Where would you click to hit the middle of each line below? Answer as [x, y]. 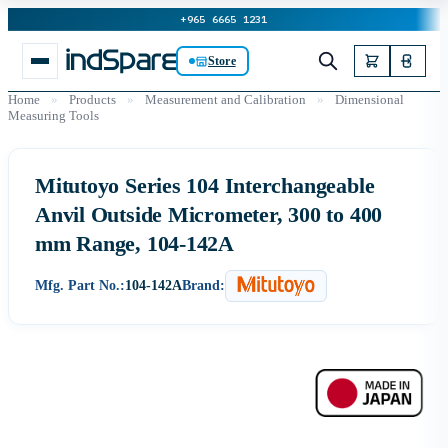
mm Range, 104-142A [135, 243]
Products [92, 99]
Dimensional [369, 99]
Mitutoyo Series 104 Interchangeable [205, 185]
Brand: [203, 285]
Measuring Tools [53, 115]
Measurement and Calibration [225, 99]
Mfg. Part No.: [80, 285]
